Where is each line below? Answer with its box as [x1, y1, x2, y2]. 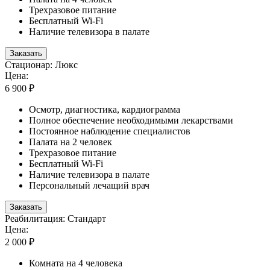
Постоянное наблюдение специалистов [29, 125, 190, 136]
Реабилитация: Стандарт [5, 213, 106, 224]
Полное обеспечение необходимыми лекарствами [29, 115, 233, 125]
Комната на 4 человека [29, 257, 122, 268]
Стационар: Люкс [5, 59, 78, 70]
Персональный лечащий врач [29, 180, 149, 190]
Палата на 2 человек [29, 136, 112, 147]
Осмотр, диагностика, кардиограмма [29, 104, 180, 115]
